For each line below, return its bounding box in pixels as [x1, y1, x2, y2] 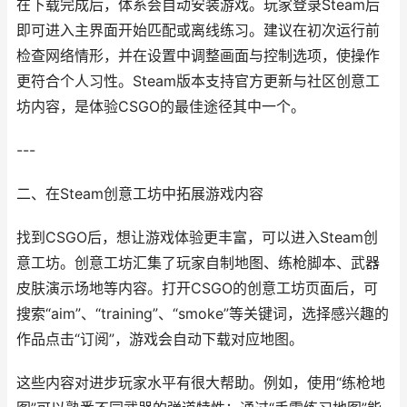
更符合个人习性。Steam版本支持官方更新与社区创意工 [16, 73, 380, 90]
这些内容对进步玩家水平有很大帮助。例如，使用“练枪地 [16, 374, 385, 392]
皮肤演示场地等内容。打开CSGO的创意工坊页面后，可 [16, 280, 378, 297]
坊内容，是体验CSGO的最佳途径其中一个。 [16, 98, 305, 115]
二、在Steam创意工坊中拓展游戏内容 [16, 185, 263, 203]
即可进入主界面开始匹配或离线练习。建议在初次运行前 [16, 22, 380, 39]
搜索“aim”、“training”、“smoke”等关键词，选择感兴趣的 [16, 305, 389, 323]
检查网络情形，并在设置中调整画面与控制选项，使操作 [16, 47, 380, 65]
